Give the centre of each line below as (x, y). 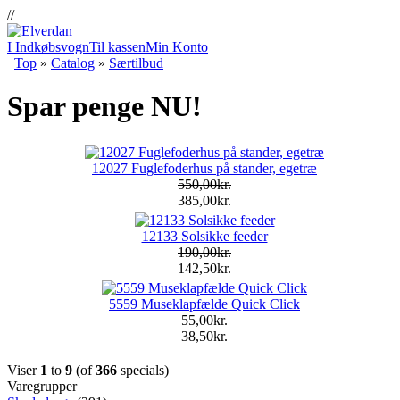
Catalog (73, 63)
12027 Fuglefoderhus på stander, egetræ (204, 168)
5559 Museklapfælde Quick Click (204, 304)
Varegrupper (42, 386)
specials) (143, 370)
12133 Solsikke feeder (204, 236)
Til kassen (117, 47)
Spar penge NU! (104, 107)
